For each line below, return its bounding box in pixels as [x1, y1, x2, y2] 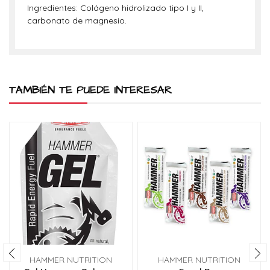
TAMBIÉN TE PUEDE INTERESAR [9, 83, 172, 98]
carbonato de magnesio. [27, 15, 127, 26]
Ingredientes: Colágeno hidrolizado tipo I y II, [27, 2, 204, 13]
